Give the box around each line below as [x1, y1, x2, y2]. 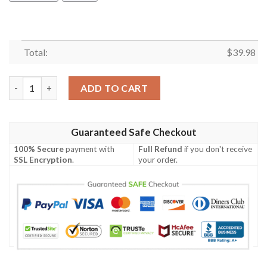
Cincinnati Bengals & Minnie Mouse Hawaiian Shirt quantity [8, 77, 251, 88]
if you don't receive [182, 144, 253, 154]
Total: [23, 46, 48, 58]
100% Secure [14, 144, 64, 154]
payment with [64, 144, 115, 154]
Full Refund [138, 144, 183, 154]
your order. [138, 154, 178, 164]
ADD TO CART [80, 82, 148, 94]
